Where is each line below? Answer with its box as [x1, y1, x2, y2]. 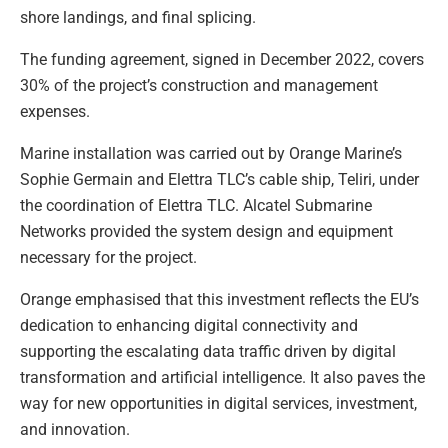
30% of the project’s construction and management [20, 75, 378, 95]
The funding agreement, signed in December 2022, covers [20, 49, 424, 69]
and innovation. [20, 419, 130, 439]
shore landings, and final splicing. [20, 7, 256, 27]
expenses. [20, 101, 90, 121]
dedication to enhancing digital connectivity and [20, 315, 358, 335]
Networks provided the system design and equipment [20, 221, 393, 241]
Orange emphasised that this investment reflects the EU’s [20, 289, 419, 309]
